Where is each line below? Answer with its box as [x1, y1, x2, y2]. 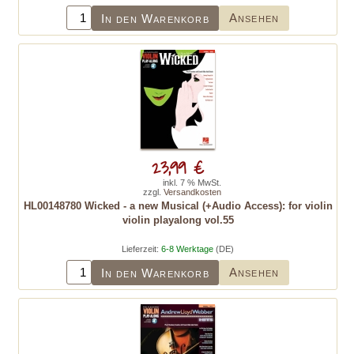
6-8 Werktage [161, 244, 213, 254]
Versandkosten [164, 187, 221, 197]
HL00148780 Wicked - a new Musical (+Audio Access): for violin [23, 200, 333, 212]
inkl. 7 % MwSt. [163, 178, 221, 187]
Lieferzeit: [122, 244, 161, 254]
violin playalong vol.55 [122, 214, 234, 226]
